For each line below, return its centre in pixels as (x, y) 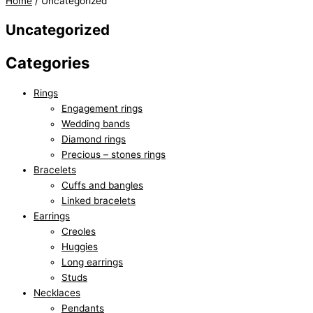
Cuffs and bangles (102, 185)
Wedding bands (96, 123)
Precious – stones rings (114, 154)
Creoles (79, 231)
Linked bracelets (99, 200)
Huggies (80, 246)
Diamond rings (94, 139)
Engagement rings (102, 108)
